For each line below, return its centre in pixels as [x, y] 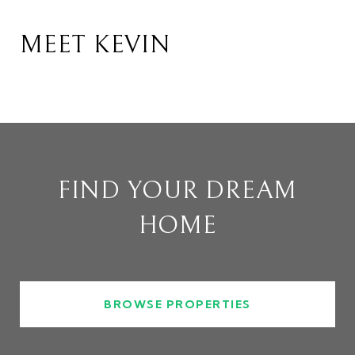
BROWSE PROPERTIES [177, 304]
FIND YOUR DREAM [177, 190]
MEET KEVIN [95, 44]
